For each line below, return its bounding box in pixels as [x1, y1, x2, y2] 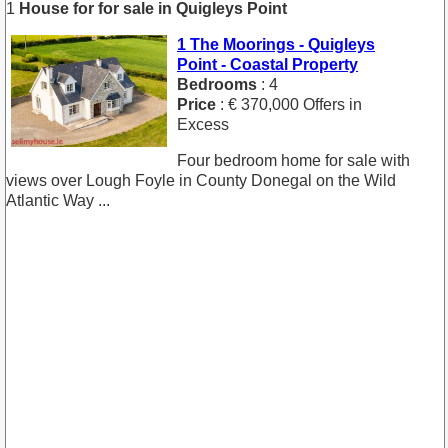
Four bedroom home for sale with [177, 151, 410, 169]
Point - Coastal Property [177, 55, 358, 73]
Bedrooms [177, 75, 257, 93]
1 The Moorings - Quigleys [177, 35, 375, 53]
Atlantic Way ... [6, 191, 110, 209]
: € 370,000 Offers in [216, 95, 362, 113]
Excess [177, 115, 229, 133]
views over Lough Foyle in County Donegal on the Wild [6, 171, 396, 189]
